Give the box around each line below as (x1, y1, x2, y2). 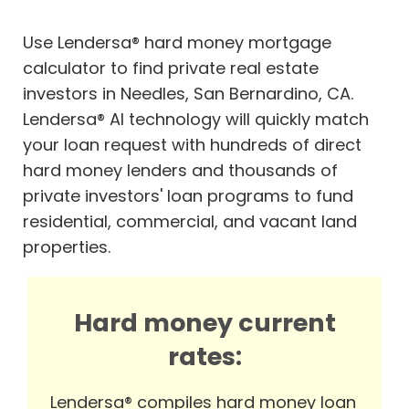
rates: (167, 340, 242, 374)
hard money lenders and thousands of (23, 159, 338, 183)
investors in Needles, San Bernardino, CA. (23, 82, 353, 106)
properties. (23, 236, 110, 259)
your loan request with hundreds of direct (23, 133, 362, 157)
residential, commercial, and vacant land (23, 210, 357, 234)
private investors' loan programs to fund (23, 184, 353, 208)
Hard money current (73, 306, 336, 341)
